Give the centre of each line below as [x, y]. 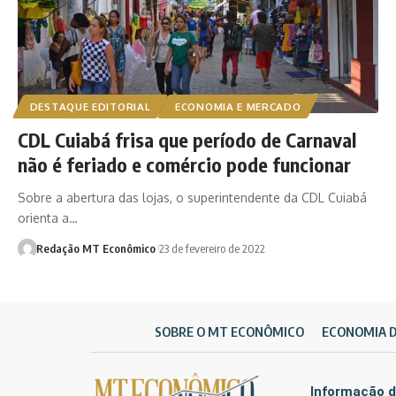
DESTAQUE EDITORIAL [90, 107]
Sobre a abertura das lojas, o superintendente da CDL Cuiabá [192, 198]
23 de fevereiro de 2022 [212, 249]
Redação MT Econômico [95, 249]
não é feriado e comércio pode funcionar [184, 165]
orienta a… [48, 218]
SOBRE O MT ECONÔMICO [229, 332]
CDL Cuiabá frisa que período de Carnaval [187, 140]
